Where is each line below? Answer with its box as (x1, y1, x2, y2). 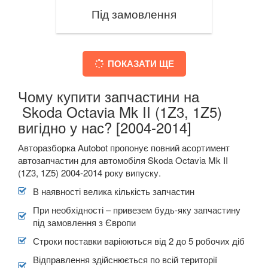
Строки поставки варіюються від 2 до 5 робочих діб (33, 234, 245, 247)
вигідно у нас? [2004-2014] (18, 116, 191, 138)
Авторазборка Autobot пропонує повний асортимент (18, 141, 230, 154)
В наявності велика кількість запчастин (33, 184, 194, 197)
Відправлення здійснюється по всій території (33, 252, 217, 266)
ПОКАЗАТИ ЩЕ (107, 56, 174, 70)
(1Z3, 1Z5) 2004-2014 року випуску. (18, 166, 161, 179)
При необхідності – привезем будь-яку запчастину (33, 203, 240, 216)
